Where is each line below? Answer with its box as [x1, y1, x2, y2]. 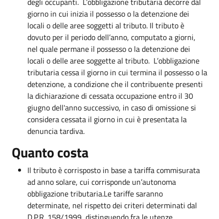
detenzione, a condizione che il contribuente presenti [27, 78, 203, 90]
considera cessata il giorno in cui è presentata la [27, 113, 187, 125]
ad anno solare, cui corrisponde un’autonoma [27, 175, 176, 188]
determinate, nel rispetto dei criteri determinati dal [27, 199, 197, 211]
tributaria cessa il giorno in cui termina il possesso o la [27, 66, 207, 78]
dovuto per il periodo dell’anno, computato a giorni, [27, 31, 196, 43]
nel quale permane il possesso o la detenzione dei [27, 43, 190, 55]
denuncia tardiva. [27, 125, 87, 137]
